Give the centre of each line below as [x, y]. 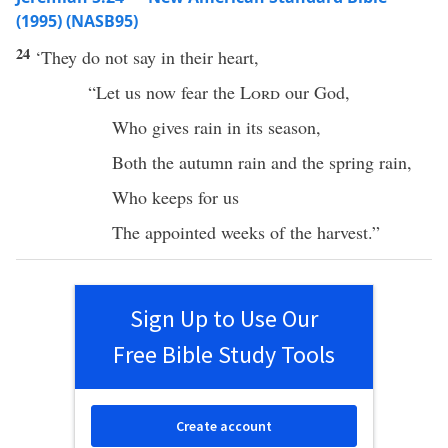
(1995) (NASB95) [77, 21]
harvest [342, 232]
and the [297, 162]
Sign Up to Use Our [224, 318]
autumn [206, 162]
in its [245, 127]
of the [291, 232]
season [292, 127]
